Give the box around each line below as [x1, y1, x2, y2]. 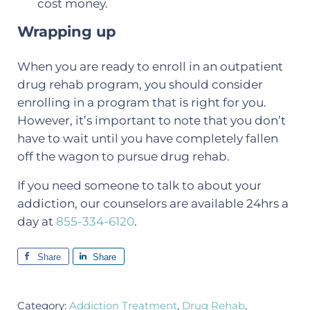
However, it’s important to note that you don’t [17, 113, 286, 128]
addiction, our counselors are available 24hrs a [17, 197, 289, 211]
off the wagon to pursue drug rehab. [17, 149, 230, 164]
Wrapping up [17, 23, 116, 41]
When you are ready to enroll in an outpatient [17, 60, 283, 74]
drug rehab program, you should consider [17, 77, 263, 92]
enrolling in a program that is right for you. [17, 95, 266, 110]
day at [17, 215, 56, 229]
